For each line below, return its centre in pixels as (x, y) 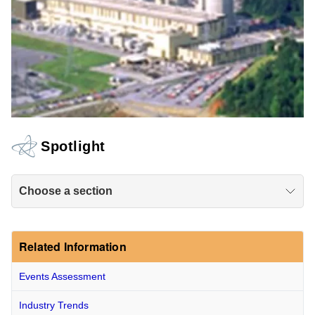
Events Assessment (62, 276)
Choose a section (66, 191)
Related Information (73, 246)
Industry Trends (54, 305)
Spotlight (73, 146)
